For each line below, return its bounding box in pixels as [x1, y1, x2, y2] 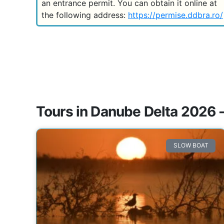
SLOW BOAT [173, 141, 208, 149]
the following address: [41, 10, 128, 20]
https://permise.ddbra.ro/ [128, 10, 223, 20]
